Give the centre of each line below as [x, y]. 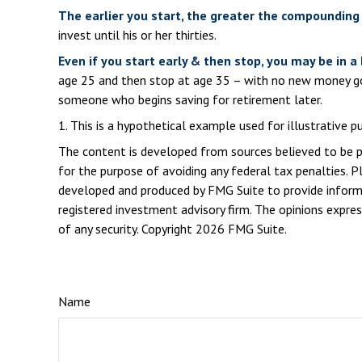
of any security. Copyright [127, 229]
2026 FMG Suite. [241, 229]
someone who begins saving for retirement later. [190, 100]
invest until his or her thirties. [137, 35]
